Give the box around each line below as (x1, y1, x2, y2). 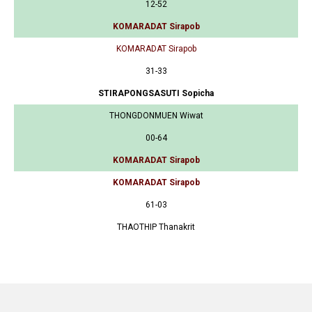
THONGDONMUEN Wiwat (109, 110, 203, 120)
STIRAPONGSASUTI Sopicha (98, 88, 214, 98)
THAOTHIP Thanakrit (117, 221, 195, 232)
